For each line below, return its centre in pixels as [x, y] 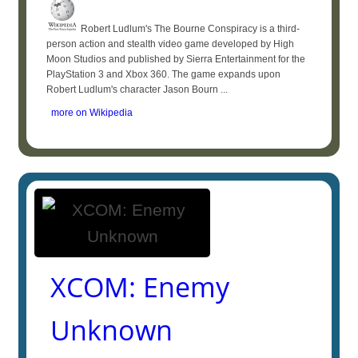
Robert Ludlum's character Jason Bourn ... [137, 89]
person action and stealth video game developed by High [171, 44]
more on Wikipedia [90, 113]
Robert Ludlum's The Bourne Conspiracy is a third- [189, 29]
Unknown [112, 330]
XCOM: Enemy [140, 287]
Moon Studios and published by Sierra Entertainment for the [176, 59]
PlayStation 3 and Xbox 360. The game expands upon [164, 74]
